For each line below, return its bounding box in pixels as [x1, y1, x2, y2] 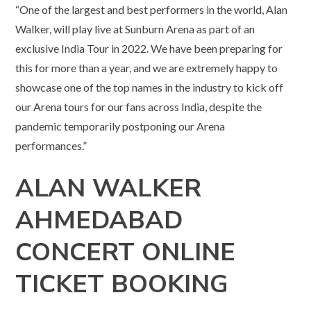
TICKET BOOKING [15, 267, 229, 302]
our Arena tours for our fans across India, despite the [15, 100, 262, 114]
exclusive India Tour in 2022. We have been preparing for [15, 42, 283, 56]
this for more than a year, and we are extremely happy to [15, 61, 278, 75]
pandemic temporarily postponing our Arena [15, 119, 226, 133]
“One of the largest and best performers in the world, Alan [15, 3, 288, 17]
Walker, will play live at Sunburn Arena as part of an [15, 22, 255, 36]
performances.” [15, 139, 87, 153]
